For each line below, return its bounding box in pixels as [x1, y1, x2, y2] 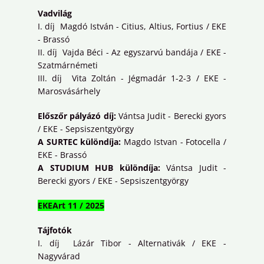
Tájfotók [38, 225, 72, 236]
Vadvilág [38, 8, 72, 19]
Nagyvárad [38, 250, 80, 262]
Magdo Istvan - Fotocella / [121, 136, 227, 148]
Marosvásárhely [38, 85, 100, 97]
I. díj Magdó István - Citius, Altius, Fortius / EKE [38, 21, 226, 32]
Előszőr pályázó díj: [38, 110, 116, 122]
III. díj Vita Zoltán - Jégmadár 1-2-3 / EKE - [38, 72, 226, 84]
